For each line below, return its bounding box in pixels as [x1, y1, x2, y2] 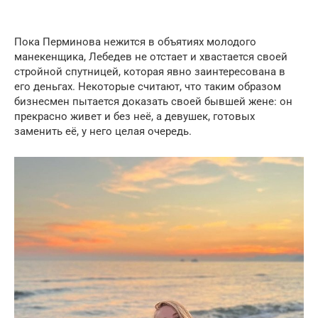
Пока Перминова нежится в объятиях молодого [14, 35, 256, 48]
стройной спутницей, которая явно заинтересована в [14, 65, 285, 78]
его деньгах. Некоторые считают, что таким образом [14, 79, 281, 93]
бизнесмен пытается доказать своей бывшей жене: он [14, 94, 292, 108]
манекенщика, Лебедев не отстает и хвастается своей [14, 50, 287, 63]
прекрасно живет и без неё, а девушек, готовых [14, 109, 255, 123]
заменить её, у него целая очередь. [14, 124, 192, 138]
